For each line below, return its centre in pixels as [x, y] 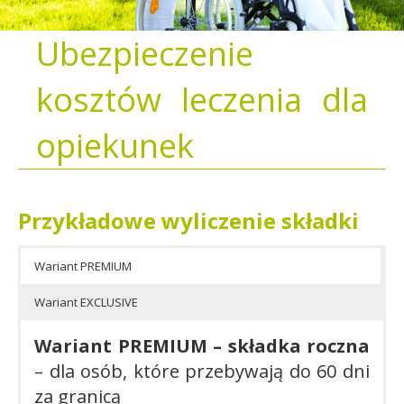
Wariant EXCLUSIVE [86, 302]
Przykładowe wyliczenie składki [188, 220]
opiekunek [115, 146]
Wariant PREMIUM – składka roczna [202, 346]
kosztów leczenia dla [202, 100]
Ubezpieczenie [145, 54]
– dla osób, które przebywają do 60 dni [202, 371]
